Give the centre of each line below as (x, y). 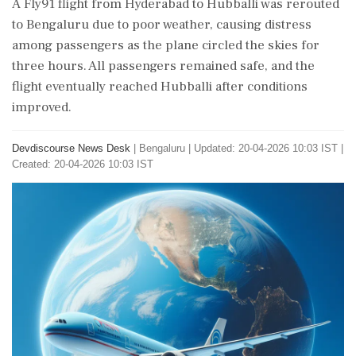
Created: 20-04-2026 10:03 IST (83, 164)
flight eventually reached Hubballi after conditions (160, 87)
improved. (42, 107)
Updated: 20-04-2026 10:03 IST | (269, 148)
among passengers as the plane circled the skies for (166, 45)
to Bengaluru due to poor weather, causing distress (162, 25)
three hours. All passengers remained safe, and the (163, 66)
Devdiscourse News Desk (71, 148)
